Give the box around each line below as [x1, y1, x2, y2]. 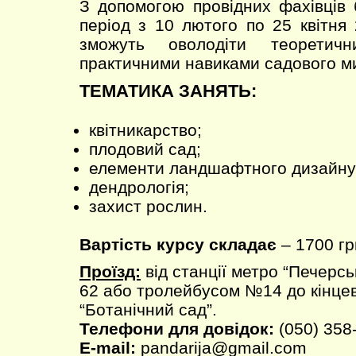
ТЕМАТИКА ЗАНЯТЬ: [79, 81, 257, 101]
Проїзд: [79, 262, 141, 281]
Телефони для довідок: [79, 319, 274, 338]
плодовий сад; [89, 140, 201, 158]
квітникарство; [89, 121, 202, 139]
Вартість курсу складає [79, 235, 277, 253]
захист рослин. [89, 197, 207, 215]
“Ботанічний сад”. [79, 300, 217, 319]
